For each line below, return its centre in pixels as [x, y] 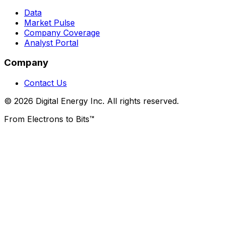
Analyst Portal [51, 42]
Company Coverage [62, 32]
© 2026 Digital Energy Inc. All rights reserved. [91, 101]
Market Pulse [49, 22]
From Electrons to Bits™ [49, 119]
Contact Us [45, 83]
